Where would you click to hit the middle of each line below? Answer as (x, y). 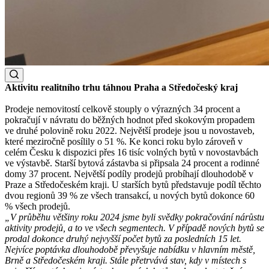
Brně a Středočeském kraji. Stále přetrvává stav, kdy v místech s (125, 260)
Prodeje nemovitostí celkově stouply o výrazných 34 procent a (122, 109)
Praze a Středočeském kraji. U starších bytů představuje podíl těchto (133, 184)
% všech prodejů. (40, 206)
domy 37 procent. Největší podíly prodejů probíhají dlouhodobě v (129, 174)
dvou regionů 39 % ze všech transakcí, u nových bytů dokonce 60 (130, 195)
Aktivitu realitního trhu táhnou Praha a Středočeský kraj (121, 87)
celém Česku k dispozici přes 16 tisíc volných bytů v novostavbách (131, 152)
